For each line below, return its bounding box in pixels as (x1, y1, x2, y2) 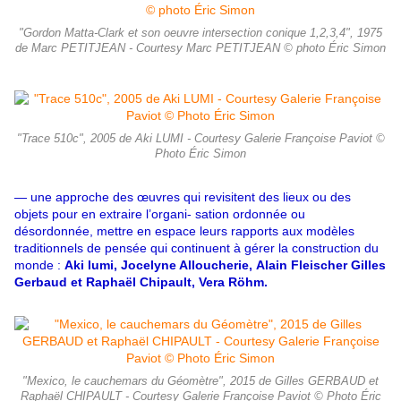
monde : (14, 258, 64, 273)
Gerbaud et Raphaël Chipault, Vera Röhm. (14, 275, 268, 290)
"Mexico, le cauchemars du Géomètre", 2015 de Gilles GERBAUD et (22, 375, 379, 388)
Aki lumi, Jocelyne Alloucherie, (64, 258, 252, 273)
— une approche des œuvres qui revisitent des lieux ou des (14, 190, 351, 205)
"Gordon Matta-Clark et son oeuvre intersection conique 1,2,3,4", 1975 (19, 27, 382, 40)
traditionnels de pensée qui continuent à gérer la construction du (14, 241, 379, 256)
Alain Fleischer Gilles (256, 258, 386, 273)
